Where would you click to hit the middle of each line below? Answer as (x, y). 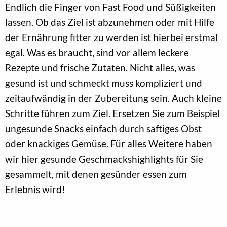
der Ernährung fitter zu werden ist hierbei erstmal (111, 37)
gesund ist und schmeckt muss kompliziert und (104, 83)
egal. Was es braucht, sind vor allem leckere (97, 52)
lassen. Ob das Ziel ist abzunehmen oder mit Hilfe (110, 22)
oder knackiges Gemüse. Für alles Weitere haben (109, 143)
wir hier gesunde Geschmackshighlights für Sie (104, 159)
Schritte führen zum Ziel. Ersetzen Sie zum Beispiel (112, 113)
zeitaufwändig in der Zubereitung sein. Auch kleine (113, 98)
